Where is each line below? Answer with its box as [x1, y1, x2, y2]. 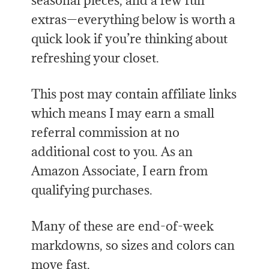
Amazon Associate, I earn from [31, 163, 208, 180]
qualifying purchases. [31, 182, 153, 199]
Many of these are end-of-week [31, 218, 214, 235]
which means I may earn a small [31, 105, 215, 122]
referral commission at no [31, 124, 180, 141]
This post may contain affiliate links [31, 86, 237, 103]
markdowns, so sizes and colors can [31, 237, 235, 254]
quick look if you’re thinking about [31, 31, 228, 47]
